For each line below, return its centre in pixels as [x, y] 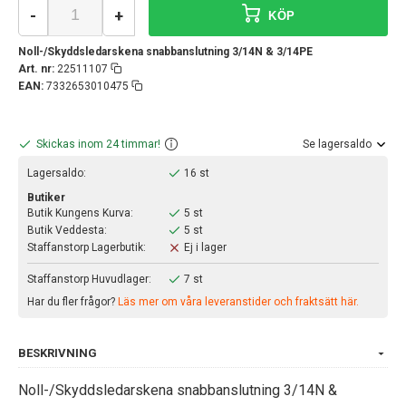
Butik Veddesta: [67, 230]
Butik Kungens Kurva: [80, 213]
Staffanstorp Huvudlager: [89, 279]
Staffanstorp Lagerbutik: [87, 247]
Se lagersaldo [337, 145]
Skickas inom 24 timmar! [98, 144]
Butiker [46, 197]
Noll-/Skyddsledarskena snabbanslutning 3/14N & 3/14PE [165, 51]
